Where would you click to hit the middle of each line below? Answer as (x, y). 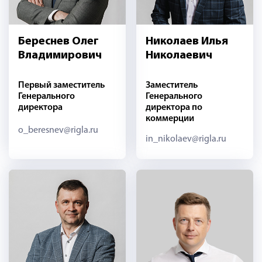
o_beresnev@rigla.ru (58, 130)
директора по (174, 107)
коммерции (170, 118)
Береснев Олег (58, 41)
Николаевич (179, 55)
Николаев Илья (187, 41)
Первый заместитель (61, 85)
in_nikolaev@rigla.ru (186, 139)
